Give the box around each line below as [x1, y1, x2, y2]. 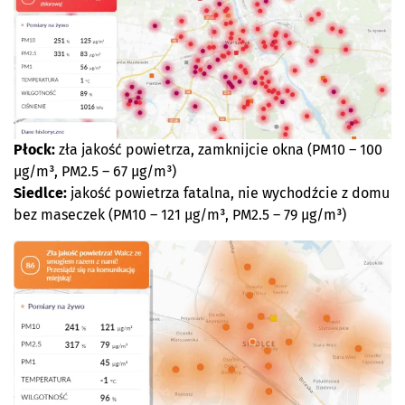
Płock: [14, 140, 55, 158]
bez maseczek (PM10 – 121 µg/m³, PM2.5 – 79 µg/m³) [14, 205, 346, 223]
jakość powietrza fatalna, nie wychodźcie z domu [67, 184, 390, 202]
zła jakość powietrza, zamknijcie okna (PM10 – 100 [55, 140, 382, 158]
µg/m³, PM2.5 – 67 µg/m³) [14, 162, 176, 180]
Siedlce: [14, 184, 67, 202]
